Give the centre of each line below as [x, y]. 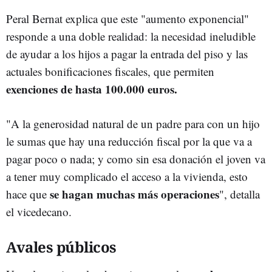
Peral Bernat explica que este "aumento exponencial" [127, 18]
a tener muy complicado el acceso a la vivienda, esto [127, 176]
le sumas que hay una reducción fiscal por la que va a [129, 141]
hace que [28, 194]
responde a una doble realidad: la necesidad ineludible [131, 36]
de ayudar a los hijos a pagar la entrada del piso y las [127, 53]
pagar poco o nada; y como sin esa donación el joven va [136, 158]
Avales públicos [61, 246]
